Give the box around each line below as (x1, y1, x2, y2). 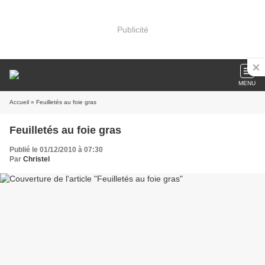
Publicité (117, 24, 148, 34)
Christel (23, 155, 50, 163)
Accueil (9, 99, 29, 105)
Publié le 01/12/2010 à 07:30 (9, 146, 103, 154)
